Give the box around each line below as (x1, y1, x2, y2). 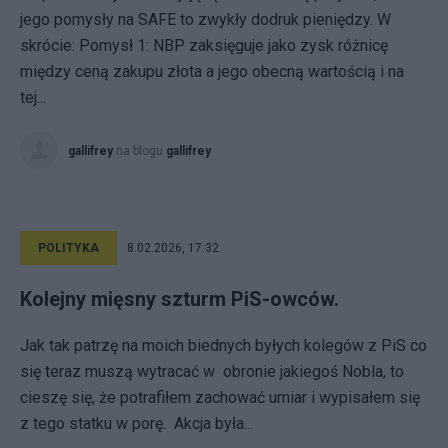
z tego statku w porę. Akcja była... (20, 414, 253, 433)
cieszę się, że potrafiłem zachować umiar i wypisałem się (20, 388, 420, 407)
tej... (20, 88, 46, 107)
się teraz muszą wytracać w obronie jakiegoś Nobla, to (20, 362, 404, 381)
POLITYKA (38, 241, 99, 255)
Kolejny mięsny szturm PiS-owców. (20, 287, 339, 311)
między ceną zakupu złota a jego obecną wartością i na (20, 62, 404, 81)
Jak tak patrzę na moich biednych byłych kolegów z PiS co (20, 336, 427, 355)
